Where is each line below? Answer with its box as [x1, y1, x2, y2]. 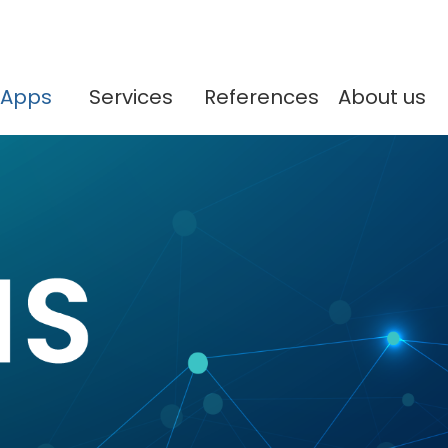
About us [337, 83, 426, 111]
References [203, 83, 319, 111]
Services [89, 83, 174, 111]
